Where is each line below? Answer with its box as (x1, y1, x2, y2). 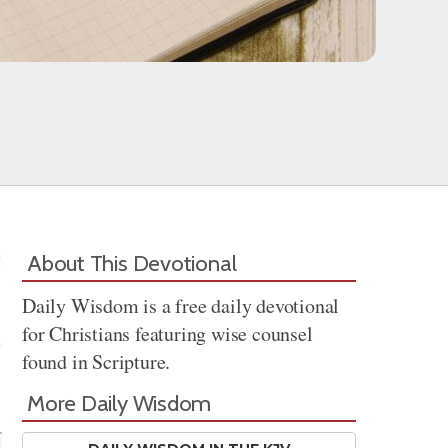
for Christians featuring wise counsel (22, 320, 313, 347)
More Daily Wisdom (27, 389, 212, 417)
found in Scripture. (22, 348, 171, 375)
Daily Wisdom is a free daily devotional (22, 292, 340, 319)
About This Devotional (27, 249, 237, 277)
